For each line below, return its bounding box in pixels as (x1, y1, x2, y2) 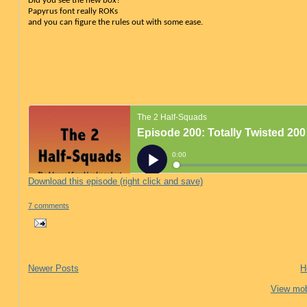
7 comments (27, 201, 69, 210)
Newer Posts (27, 262, 79, 273)
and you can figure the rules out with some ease (27, 17, 201, 27)
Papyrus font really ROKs (27, 6, 118, 16)
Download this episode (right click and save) (27, 176, 203, 187)
